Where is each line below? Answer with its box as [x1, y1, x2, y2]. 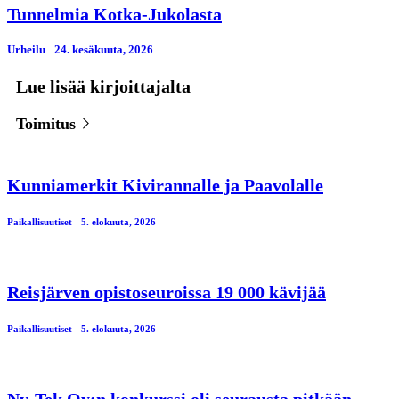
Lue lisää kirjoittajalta [16, 77, 191, 97]
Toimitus [16, 115, 80, 134]
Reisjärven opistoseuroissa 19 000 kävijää [7, 282, 326, 303]
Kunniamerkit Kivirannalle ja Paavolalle [7, 175, 323, 196]
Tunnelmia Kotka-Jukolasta [7, 4, 222, 24]
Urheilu [7, 42, 45, 56]
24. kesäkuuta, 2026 [54, 42, 153, 56]
